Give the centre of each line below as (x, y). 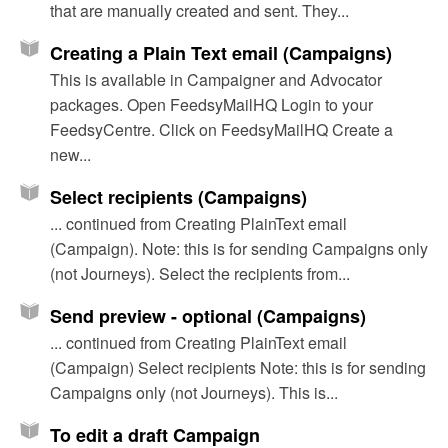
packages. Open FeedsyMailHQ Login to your (211, 105)
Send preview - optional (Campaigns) (208, 316)
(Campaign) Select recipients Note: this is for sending (238, 368)
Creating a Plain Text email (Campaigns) (221, 53)
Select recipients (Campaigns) (178, 197)
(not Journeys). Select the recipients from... (200, 274)
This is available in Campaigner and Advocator (216, 80)
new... (70, 155)
